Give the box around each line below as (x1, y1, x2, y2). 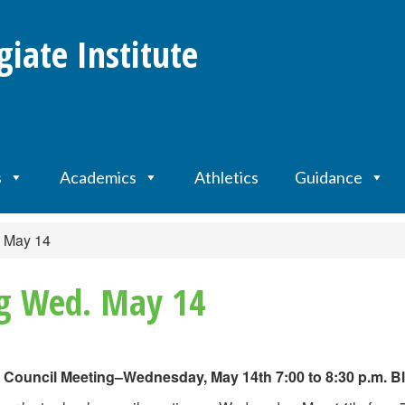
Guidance (295, 167, 363, 187)
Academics (60, 167, 137, 187)
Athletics (194, 167, 259, 187)
